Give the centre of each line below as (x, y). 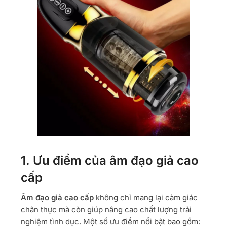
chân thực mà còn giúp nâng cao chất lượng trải (106, 209)
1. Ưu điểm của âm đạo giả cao (110, 160)
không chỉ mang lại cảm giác (146, 197)
